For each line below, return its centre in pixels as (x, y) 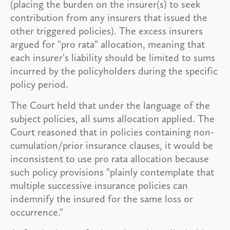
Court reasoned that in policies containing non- (112, 132)
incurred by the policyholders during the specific (114, 71)
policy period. (39, 84)
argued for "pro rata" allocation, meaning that (108, 44)
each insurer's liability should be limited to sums (113, 57)
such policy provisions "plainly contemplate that (112, 172)
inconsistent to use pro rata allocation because (110, 158)
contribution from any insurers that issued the (109, 17)
